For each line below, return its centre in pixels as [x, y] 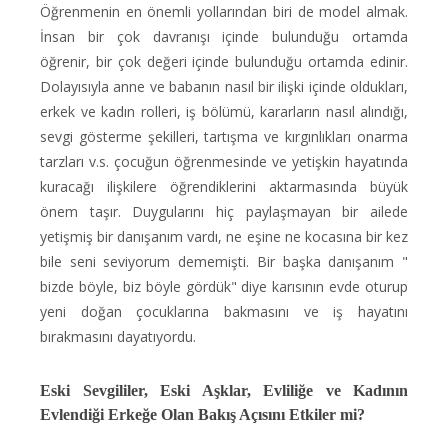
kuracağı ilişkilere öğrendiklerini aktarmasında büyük [224, 186]
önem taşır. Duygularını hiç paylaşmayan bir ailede [224, 211]
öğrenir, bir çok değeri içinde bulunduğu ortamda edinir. [224, 61]
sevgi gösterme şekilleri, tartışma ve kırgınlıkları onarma [224, 136]
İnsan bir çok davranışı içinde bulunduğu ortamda [224, 36]
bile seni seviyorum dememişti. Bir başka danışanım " [224, 261]
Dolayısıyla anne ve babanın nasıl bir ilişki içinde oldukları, [224, 86]
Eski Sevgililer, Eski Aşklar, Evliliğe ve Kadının [224, 390]
